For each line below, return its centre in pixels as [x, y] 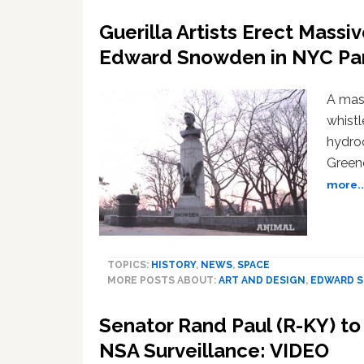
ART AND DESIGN [262, 281]
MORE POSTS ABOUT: [163, 281]
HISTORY [173, 265]
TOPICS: [129, 265]
